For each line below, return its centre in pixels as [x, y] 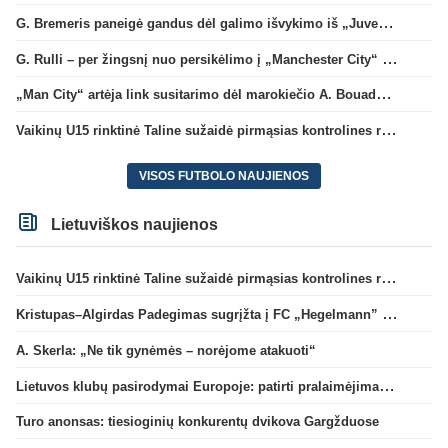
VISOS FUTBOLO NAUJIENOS [224, 175]
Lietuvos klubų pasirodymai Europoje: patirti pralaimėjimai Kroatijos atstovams [387, 385]
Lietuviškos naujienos [133, 224]
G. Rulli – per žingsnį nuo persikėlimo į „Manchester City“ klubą [390, 58]
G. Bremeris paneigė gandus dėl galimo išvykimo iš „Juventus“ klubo [386, 22]
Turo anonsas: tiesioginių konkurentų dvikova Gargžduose [197, 422]
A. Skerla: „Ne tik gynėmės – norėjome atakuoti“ [166, 350]
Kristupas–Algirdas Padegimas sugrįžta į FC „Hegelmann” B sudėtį [390, 314]
